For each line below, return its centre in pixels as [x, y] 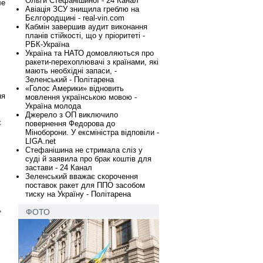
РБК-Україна [47, 44]
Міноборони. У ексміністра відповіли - [92, 132]
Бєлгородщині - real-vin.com [75, 18]
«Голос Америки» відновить [75, 88]
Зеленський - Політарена [70, 80]
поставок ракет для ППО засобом [85, 185]
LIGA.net [41, 141]
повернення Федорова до [70, 124]
